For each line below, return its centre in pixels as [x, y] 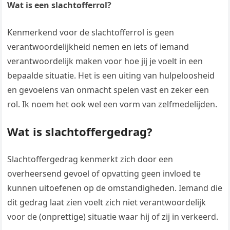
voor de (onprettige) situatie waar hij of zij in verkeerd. [113, 217]
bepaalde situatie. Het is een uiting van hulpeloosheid [111, 76]
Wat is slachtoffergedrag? [80, 132]
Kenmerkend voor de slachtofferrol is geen [91, 33]
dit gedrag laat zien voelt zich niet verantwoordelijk [107, 203]
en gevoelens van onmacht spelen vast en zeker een [108, 90]
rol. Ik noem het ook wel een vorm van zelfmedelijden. [112, 104]
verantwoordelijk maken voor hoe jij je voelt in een [105, 61]
